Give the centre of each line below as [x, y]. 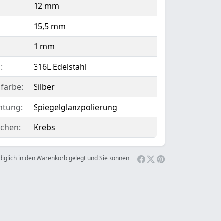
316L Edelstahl [60, 67]
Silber [44, 87]
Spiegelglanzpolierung [75, 107]
